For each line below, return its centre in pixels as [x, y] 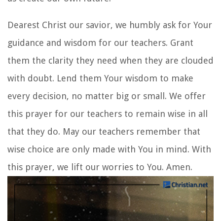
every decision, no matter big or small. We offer [107, 96]
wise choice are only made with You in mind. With [109, 149]
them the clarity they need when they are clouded [110, 60]
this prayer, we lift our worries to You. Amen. [100, 167]
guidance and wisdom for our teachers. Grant [100, 42]
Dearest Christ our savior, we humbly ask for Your [110, 25]
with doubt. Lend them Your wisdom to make [100, 78]
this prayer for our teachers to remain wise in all [108, 113]
